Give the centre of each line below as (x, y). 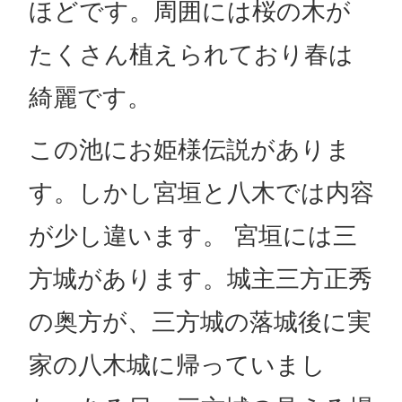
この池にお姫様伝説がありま (189, 150)
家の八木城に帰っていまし (177, 365)
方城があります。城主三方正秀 (200, 279)
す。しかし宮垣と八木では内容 (201, 193)
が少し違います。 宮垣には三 (192, 236)
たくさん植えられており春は (191, 55)
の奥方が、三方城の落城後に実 (200, 322)
